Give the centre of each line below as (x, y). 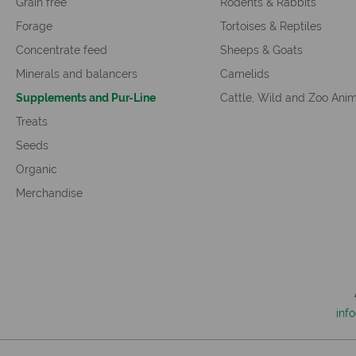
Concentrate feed (62, 50)
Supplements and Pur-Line (86, 97)
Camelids (244, 74)
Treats (32, 121)
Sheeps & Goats (261, 50)
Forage (34, 26)
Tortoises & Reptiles (271, 26)
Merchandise (49, 193)
